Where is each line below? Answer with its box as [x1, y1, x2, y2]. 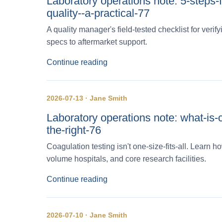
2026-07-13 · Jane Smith [47, 94, 127, 102]
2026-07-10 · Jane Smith [47, 211, 127, 219]
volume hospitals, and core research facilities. [47, 154, 206, 163]
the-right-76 [47, 123, 101, 136]
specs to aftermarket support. [47, 37, 147, 46]
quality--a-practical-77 [47, 6, 150, 19]
